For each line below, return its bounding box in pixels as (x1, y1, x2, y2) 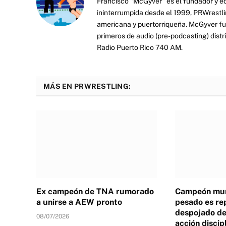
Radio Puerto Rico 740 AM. (97, 43, 183, 51)
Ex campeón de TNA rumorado (36, 186, 154, 196)
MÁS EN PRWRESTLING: (43, 82, 131, 90)
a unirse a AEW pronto (36, 197, 122, 207)
